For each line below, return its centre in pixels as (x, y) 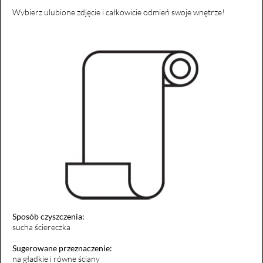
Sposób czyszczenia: (48, 216)
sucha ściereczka (41, 227)
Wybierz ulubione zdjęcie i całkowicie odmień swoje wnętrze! (119, 12)
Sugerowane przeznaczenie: (62, 248)
